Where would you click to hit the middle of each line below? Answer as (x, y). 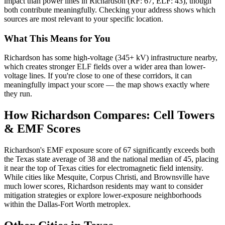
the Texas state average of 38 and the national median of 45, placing (111, 159)
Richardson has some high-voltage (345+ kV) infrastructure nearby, (111, 58)
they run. (18, 94)
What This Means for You (57, 38)
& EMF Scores (42, 129)
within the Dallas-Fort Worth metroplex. (67, 204)
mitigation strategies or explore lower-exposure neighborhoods (103, 195)
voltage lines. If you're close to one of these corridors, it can (98, 76)
